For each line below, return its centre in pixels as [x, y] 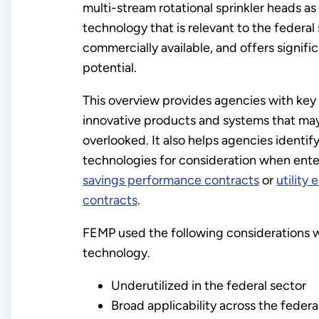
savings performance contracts [171, 181]
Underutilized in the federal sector [208, 286]
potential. [111, 68]
